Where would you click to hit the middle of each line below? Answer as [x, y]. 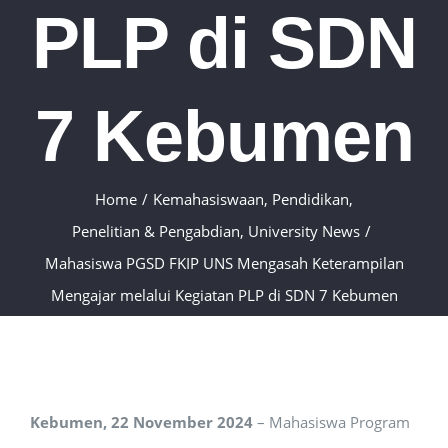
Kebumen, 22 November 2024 [141, 422]
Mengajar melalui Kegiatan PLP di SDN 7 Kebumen [224, 295]
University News [304, 231]
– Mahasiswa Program [331, 422]
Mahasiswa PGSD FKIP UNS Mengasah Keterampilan [224, 263]
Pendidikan [310, 199]
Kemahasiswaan [208, 199]
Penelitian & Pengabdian [156, 231]
